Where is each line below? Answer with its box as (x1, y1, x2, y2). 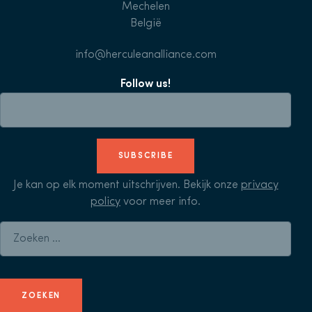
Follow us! (120, 79, 171, 91)
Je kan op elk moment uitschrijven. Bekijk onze (13, 180, 241, 192)
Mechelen (121, 1, 170, 13)
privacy (240, 180, 279, 192)
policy (91, 196, 120, 208)
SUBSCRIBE (118, 152, 173, 161)
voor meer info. (120, 196, 201, 208)
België (130, 18, 162, 30)
